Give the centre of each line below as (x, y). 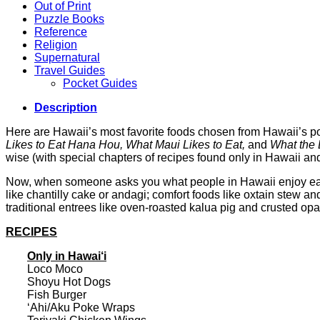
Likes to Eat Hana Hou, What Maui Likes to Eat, (127, 144)
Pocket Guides (100, 83)
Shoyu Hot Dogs (69, 281)
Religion (56, 44)
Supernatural (67, 57)
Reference (61, 31)
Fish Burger (57, 294)
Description (66, 107)
